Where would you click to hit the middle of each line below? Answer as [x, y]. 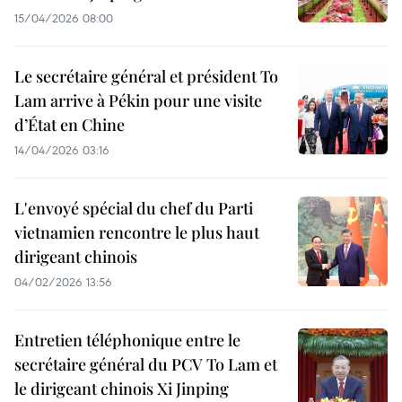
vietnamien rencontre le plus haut [137, 232]
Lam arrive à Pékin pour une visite [138, 100]
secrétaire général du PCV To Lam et [146, 364]
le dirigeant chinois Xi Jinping [122, 389]
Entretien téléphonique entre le [127, 340]
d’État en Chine [70, 125]
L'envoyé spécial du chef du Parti [134, 208]
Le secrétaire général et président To [146, 76]
